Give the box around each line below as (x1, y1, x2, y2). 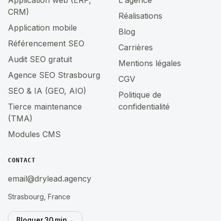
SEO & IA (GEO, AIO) (8, 85, 86, 96)
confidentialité (118, 101, 170, 111)
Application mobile (8, 22, 77, 33)
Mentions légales (118, 58, 181, 68)
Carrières (118, 42, 153, 52)
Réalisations (118, 10, 162, 21)
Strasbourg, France (8, 192, 71, 201)
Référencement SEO (8, 38, 84, 48)
